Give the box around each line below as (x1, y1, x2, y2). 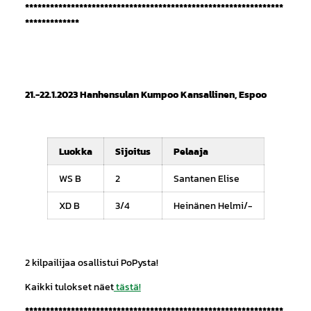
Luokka (58, 144, 92, 158)
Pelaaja (173, 144, 208, 158)
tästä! (113, 279, 141, 294)
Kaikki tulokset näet (24, 279, 114, 294)
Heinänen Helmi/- (173, 198, 253, 212)
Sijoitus (115, 144, 151, 158)
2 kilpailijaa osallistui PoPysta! (24, 255, 158, 269)
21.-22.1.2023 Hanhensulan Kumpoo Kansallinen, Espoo (24, 87, 267, 102)
